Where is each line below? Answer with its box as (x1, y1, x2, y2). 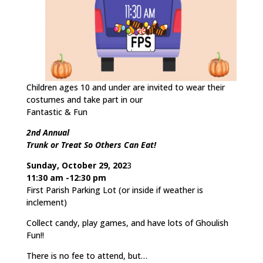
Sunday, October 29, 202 (26, 160, 127, 171)
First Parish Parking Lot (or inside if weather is (26, 184, 203, 195)
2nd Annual (26, 127, 69, 138)
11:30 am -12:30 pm (26, 172, 106, 183)
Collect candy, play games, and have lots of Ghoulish (26, 217, 228, 228)
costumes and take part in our (26, 94, 145, 105)
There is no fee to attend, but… (26, 250, 147, 261)
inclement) (26, 197, 67, 208)
